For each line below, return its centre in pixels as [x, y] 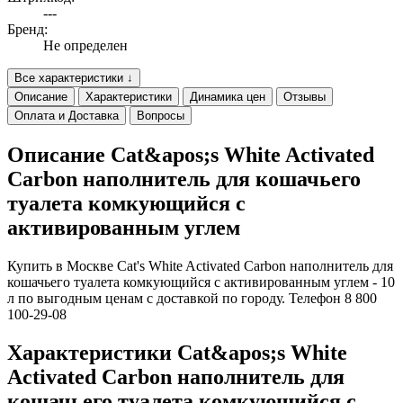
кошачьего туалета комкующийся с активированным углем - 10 [201, 282]
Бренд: [27, 30]
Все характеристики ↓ [74, 78]
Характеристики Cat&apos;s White [177, 353]
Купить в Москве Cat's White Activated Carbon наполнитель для [200, 266]
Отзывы [304, 97]
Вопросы [161, 116]
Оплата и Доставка [67, 116]
